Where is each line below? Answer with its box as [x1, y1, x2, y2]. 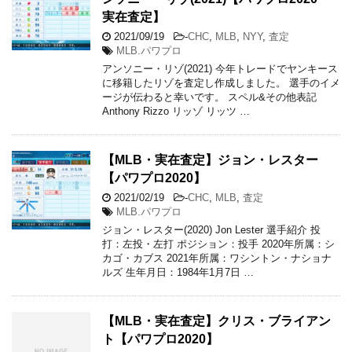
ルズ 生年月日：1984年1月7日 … [102, 266, 254, 278]
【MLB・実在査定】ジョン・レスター [102, 152, 318, 167]
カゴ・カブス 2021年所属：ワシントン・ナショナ [102, 251, 332, 264]
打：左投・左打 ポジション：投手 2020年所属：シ [102, 237, 335, 250]
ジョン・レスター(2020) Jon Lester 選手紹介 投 [102, 223, 321, 236]
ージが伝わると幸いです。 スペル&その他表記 [102, 90, 317, 103]
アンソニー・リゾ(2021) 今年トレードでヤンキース [102, 62, 338, 75]
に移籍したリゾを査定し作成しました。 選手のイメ [102, 76, 340, 89]
